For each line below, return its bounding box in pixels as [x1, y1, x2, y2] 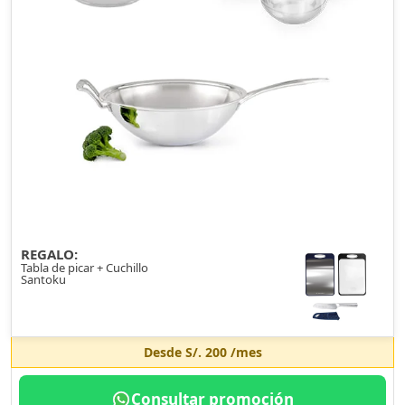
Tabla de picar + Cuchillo [21, 259, 148, 276]
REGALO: [21, 245, 78, 263]
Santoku [21, 271, 66, 287]
